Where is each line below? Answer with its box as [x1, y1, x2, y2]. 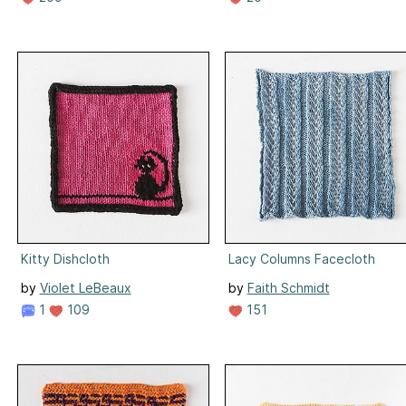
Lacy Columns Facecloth [227, 250, 375, 266]
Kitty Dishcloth [20, 250, 110, 266]
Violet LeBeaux [39, 279, 131, 295]
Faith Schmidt [246, 279, 330, 295]
